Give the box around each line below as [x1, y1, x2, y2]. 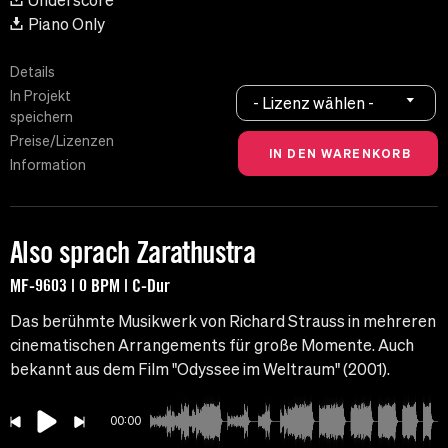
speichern [10, 109, 73, 126]
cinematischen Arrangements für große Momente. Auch [10, 336, 414, 355]
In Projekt [10, 88, 71, 105]
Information [10, 157, 86, 174]
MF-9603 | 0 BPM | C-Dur [10, 274, 170, 297]
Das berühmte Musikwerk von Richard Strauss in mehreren [10, 312, 436, 331]
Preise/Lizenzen [10, 133, 114, 150]
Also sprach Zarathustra [10, 234, 256, 271]
